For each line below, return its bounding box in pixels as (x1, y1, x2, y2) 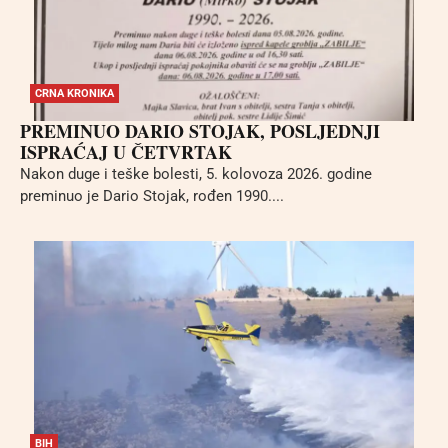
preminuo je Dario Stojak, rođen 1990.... (20, 186, 284, 205)
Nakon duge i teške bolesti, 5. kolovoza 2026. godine (20, 164, 372, 183)
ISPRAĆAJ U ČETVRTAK (20, 138, 232, 165)
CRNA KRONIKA (35, 86, 114, 100)
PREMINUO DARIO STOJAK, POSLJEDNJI (20, 117, 380, 144)
